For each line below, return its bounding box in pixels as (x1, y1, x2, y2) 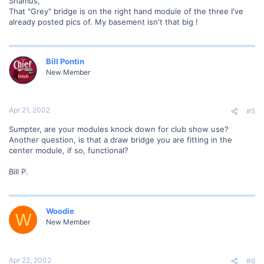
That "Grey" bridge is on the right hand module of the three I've (9, 6, 243, 16)
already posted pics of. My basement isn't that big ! (9, 16, 198, 27)
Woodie (46, 206, 74, 216)
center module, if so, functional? (9, 146, 128, 155)
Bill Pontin (46, 56, 84, 66)
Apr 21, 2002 (9, 105, 50, 114)
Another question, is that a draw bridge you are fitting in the (9, 135, 232, 144)
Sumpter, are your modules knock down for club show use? (9, 124, 229, 134)
